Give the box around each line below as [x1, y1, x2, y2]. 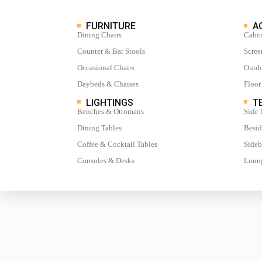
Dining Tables [77, 123, 122, 132]
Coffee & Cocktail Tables [77, 139, 157, 149]
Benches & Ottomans [77, 106, 144, 116]
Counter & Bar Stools [77, 47, 145, 56]
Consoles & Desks [77, 156, 135, 165]
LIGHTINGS [84, 96, 136, 108]
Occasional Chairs [77, 63, 135, 73]
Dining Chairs [77, 30, 122, 40]
